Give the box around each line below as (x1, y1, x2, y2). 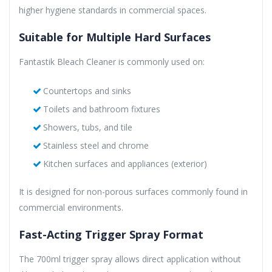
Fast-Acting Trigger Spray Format (19, 226, 203, 242)
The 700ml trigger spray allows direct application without (19, 253, 241, 265)
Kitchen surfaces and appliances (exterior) (42, 157, 207, 169)
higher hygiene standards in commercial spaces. (19, 4, 206, 16)
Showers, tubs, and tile (42, 121, 132, 133)
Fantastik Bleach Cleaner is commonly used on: (19, 55, 205, 67)
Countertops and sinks (42, 84, 131, 97)
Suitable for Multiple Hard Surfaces (19, 29, 211, 44)
